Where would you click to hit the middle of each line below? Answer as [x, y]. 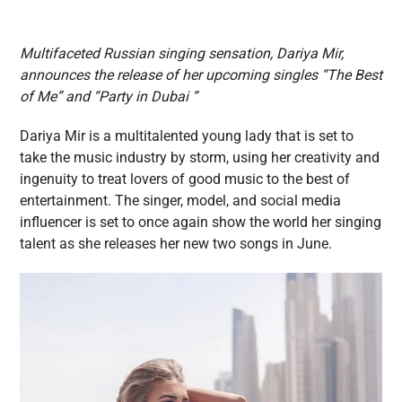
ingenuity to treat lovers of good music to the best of [185, 179]
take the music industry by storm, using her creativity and [200, 157]
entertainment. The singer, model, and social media [180, 201]
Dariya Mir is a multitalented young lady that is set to [187, 136]
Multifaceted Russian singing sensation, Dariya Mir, [182, 53]
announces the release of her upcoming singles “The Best [201, 75]
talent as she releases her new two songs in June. [176, 244]
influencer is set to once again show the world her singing [201, 222]
